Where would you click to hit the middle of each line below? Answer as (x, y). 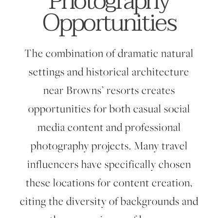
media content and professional (109, 127)
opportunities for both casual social (109, 109)
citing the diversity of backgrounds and (109, 201)
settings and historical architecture (109, 72)
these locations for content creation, (109, 183)
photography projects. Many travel (109, 146)
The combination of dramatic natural (109, 53)
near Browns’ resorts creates (109, 90)
